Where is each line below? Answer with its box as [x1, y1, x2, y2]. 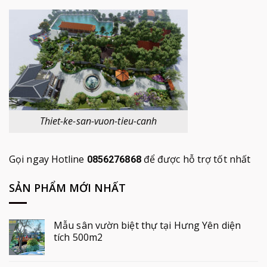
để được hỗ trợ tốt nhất [141, 152, 251, 166]
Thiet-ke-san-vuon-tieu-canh [39, 114, 157, 128]
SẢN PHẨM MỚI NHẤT [9, 180, 126, 195]
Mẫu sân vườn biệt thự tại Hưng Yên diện [54, 219, 241, 232]
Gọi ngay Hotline [9, 152, 85, 166]
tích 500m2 [54, 231, 103, 244]
